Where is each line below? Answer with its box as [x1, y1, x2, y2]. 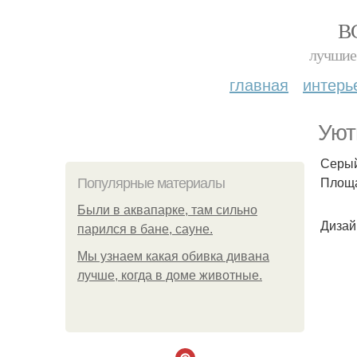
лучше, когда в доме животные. [77, 269, 262, 282]
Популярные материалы [77, 175, 225, 191]
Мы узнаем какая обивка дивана [77, 249, 269, 263]
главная [229, 73, 288, 96]
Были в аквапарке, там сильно [77, 203, 257, 217]
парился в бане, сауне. [77, 222, 213, 236]
